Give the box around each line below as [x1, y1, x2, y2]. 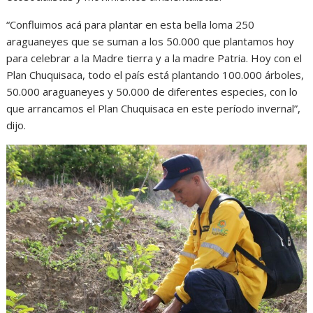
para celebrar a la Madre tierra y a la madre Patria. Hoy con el [6, 51, 303, 66]
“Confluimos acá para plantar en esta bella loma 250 [6, 17, 255, 32]
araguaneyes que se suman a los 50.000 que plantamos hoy [6, 34, 295, 49]
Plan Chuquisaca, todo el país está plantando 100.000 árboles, [6, 68, 305, 82]
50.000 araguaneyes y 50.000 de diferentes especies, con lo [6, 85, 298, 99]
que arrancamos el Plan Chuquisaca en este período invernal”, [6, 101, 301, 116]
